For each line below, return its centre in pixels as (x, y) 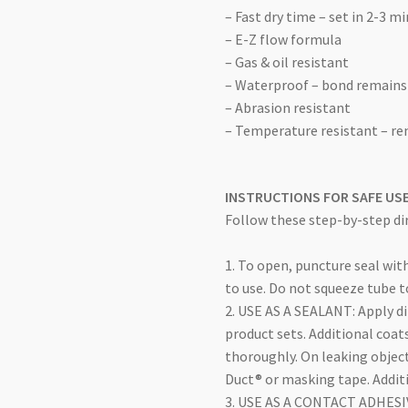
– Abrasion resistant (288, 108)
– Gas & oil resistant (287, 62)
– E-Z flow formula (284, 40)
